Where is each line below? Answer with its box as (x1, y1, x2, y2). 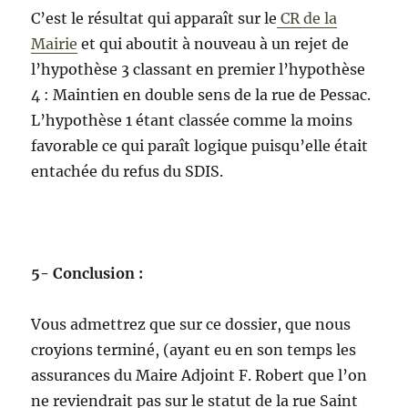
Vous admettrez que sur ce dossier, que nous (31, 315, 352, 334)
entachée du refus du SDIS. (31, 162, 224, 181)
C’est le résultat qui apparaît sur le (31, 9, 278, 28)
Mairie (31, 35, 78, 54)
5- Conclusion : (31, 264, 144, 283)
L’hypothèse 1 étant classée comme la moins (31, 111, 353, 130)
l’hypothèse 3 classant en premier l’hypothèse (31, 60, 366, 79)
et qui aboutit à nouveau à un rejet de (77, 35, 350, 54)
